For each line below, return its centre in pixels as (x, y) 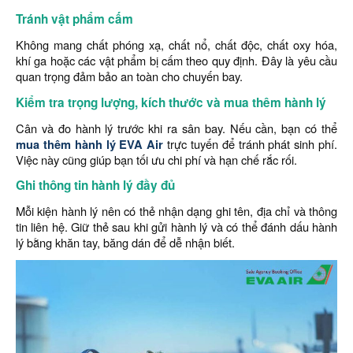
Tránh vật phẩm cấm (74, 19)
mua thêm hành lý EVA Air (90, 144)
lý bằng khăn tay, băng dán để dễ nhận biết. (125, 242)
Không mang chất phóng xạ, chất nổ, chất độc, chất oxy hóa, (176, 45)
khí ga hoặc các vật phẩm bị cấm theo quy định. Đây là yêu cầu (176, 60)
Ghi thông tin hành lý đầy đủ (95, 185)
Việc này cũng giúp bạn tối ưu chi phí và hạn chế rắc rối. (156, 160)
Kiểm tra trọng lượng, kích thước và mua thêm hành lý (171, 102)
